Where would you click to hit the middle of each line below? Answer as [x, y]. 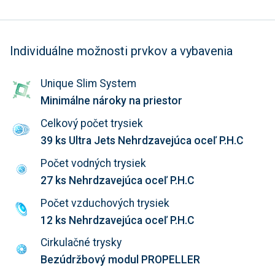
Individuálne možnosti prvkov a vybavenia [121, 51]
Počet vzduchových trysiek [105, 203]
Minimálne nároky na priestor [111, 101]
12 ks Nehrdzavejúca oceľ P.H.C [118, 220]
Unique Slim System [88, 84]
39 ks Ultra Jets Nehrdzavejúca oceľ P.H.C [142, 140]
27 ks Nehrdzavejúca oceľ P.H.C [118, 180]
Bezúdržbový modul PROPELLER [120, 260]
